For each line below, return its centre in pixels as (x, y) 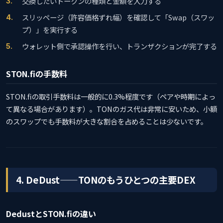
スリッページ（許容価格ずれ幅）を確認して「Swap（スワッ (118, 17)
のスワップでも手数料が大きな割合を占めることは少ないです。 (107, 121)
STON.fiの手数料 (37, 73)
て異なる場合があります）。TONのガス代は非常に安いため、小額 (111, 109)
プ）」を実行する (50, 29)
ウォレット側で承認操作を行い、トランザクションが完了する (119, 46)
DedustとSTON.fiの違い (51, 213)
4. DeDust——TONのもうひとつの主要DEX (106, 179)
